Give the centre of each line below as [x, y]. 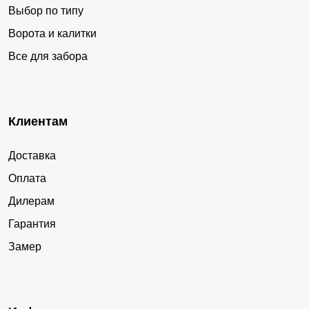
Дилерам [31, 201]
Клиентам [38, 121]
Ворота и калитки [52, 33]
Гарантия [32, 223]
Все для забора [48, 56]
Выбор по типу [46, 10]
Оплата [27, 178]
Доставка [32, 155]
